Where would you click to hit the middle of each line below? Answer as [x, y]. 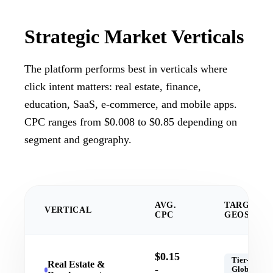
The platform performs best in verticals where [126, 69]
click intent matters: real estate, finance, [113, 87]
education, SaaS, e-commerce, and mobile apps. [131, 105]
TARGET [243, 205]
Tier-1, [243, 261]
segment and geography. [78, 140]
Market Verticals [174, 37]
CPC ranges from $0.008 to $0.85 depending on [131, 122]
